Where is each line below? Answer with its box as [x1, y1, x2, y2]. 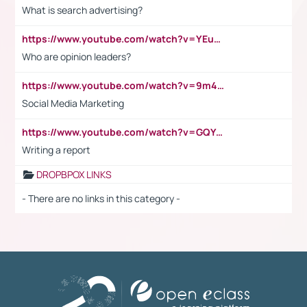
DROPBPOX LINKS [36, 167, 112, 181]
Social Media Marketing [22, 96, 124, 110]
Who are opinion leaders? [22, 49, 131, 63]
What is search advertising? [22, 3, 143, 16]
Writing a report [22, 143, 90, 156]
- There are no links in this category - [22, 191, 180, 205]
